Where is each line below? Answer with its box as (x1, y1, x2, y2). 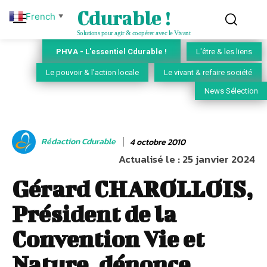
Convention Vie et (12, 226, 204, 253)
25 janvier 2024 (182, 151, 255, 167)
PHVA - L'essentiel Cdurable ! (56, 46, 167, 56)
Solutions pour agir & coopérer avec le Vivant (76, 29, 191, 36)
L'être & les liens (196, 47, 252, 57)
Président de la (12, 201, 176, 228)
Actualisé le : (119, 151, 180, 167)
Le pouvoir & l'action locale (46, 68, 139, 77)
